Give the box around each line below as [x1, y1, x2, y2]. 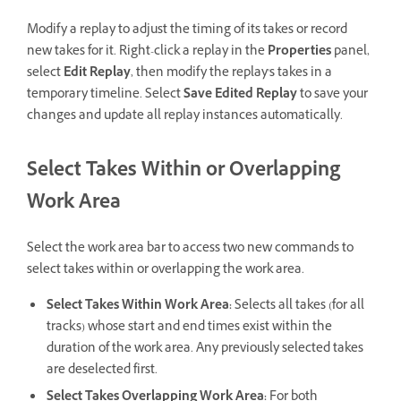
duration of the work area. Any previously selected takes [47, 339, 363, 361]
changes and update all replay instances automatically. [27, 107, 343, 128]
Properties [268, 42, 331, 64]
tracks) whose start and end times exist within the [47, 318, 332, 339]
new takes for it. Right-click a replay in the [27, 42, 268, 64]
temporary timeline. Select [27, 85, 183, 107]
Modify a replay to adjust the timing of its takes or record [27, 21, 347, 42]
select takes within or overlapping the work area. [27, 260, 307, 282]
